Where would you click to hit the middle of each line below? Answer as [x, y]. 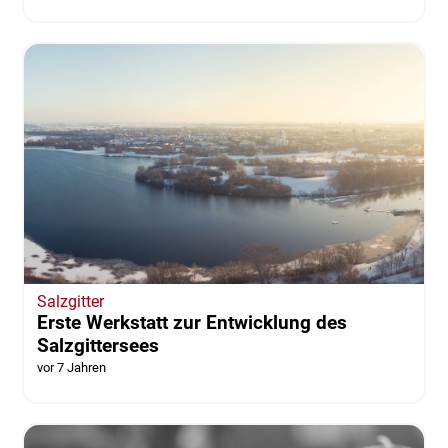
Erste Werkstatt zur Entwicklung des [191, 322]
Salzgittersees [97, 345]
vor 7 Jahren [71, 367]
